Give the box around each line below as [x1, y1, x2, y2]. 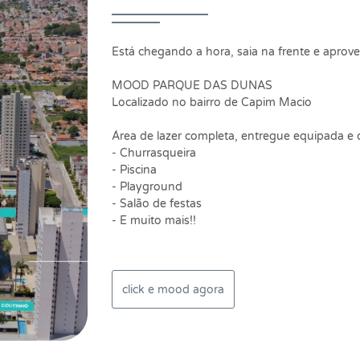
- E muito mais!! [112, 214, 196, 227]
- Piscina [112, 163, 160, 177]
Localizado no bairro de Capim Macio [112, 96, 312, 109]
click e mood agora [122, 282, 224, 297]
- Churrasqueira [112, 146, 196, 160]
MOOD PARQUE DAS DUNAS [112, 79, 272, 92]
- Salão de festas [112, 197, 205, 211]
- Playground [112, 180, 182, 194]
